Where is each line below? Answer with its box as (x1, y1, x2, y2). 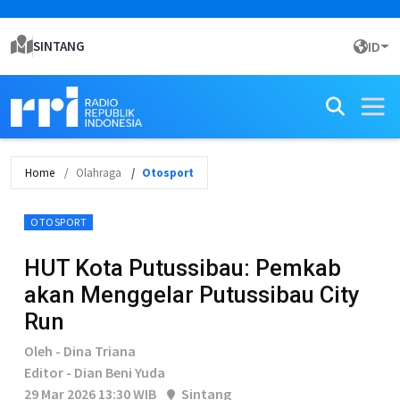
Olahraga (76, 165, 121, 180)
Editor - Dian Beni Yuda (24, 363, 165, 381)
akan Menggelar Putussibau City (24, 281, 360, 308)
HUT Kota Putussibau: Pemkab (24, 254, 341, 281)
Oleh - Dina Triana (24, 342, 136, 360)
